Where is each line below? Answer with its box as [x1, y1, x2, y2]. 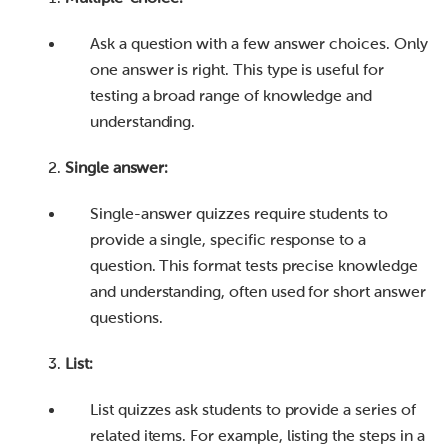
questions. [90, 309, 163, 327]
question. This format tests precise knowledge [90, 257, 418, 275]
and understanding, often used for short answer [90, 283, 426, 301]
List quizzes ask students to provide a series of [90, 401, 416, 419]
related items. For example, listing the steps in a [90, 427, 425, 445]
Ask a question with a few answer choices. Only [90, 35, 428, 53]
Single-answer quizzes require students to [90, 205, 388, 223]
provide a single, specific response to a [90, 231, 366, 249]
